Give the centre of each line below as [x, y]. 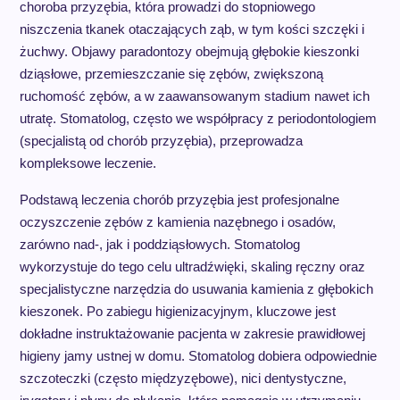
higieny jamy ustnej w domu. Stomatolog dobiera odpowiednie [198, 356]
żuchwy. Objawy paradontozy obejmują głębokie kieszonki [189, 51]
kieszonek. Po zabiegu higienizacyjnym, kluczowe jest [177, 311]
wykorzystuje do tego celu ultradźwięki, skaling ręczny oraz [192, 267]
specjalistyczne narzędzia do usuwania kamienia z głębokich [196, 289]
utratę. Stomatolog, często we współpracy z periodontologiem [198, 118]
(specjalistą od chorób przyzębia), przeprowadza [161, 141]
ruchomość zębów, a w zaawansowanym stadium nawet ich [194, 96]
